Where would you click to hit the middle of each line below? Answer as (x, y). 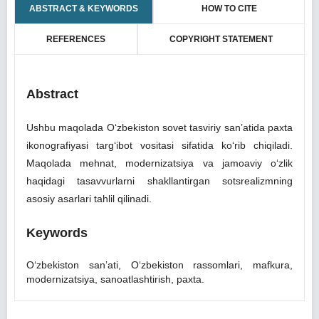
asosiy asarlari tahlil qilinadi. (89, 199)
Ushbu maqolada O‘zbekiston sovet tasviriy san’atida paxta (159, 127)
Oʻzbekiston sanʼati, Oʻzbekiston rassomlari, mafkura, (159, 265)
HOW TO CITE (229, 9)
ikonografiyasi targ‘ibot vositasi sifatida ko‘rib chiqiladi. (159, 145)
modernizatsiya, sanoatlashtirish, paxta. (115, 279)
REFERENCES (76, 39)
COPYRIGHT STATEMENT (221, 39)
